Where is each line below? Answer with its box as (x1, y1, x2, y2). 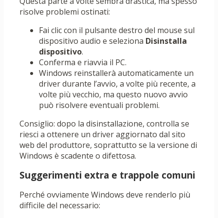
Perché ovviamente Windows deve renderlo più (19, 189, 190, 200)
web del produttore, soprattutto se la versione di (19, 140, 197, 151)
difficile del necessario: (19, 200, 100, 211)
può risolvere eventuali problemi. (39, 100, 160, 111)
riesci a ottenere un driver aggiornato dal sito (19, 129, 185, 140)
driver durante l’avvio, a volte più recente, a (39, 78, 196, 90)
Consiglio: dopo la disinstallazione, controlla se (19, 118, 189, 129)
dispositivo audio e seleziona (39, 36, 145, 47)
